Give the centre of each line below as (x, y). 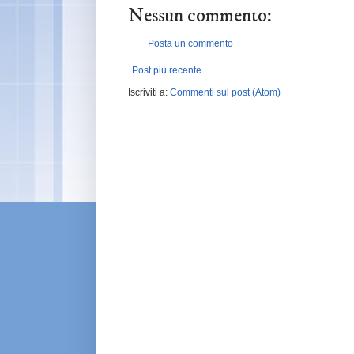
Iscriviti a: (149, 92)
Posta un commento (190, 43)
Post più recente (167, 70)
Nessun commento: (200, 15)
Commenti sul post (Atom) (225, 92)
